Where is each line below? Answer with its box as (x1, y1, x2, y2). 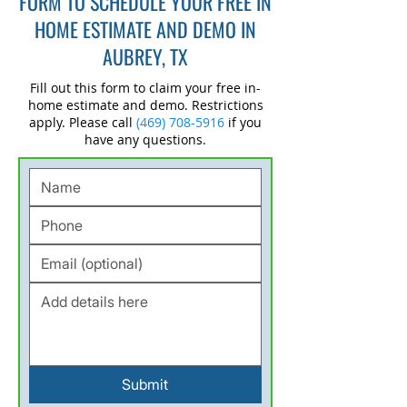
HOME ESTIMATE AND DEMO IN (35, 15, 256, 44)
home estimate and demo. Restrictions (27, 96, 263, 114)
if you (228, 114, 262, 131)
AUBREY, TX (103, 42, 188, 71)
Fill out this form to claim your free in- (30, 79, 261, 96)
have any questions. (84, 131, 206, 148)
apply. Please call (29, 114, 136, 131)
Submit (122, 375, 169, 393)
